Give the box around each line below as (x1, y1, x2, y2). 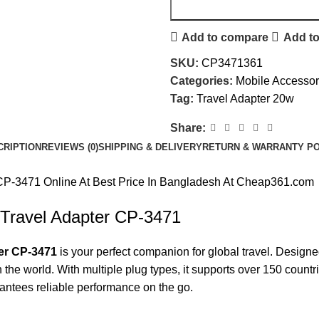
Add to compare (182, 31, 269, 43)
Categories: (170, 75, 233, 88)
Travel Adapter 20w (197, 93, 294, 105)
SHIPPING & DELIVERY (98, 142, 202, 153)
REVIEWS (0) (41, 142, 98, 153)
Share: (170, 122, 206, 135)
